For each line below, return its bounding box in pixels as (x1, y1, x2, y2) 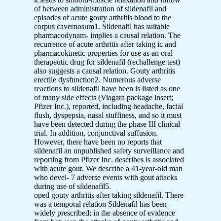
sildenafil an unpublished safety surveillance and (34, 146, 184, 155)
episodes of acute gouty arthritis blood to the (34, 13, 171, 22)
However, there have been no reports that (34, 137, 162, 146)
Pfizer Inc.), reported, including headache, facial (34, 102, 183, 110)
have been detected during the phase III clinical (34, 119, 180, 128)
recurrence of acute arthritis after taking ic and (34, 39, 176, 48)
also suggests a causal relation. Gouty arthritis (34, 66, 175, 75)
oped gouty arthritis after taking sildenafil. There (34, 190, 184, 199)
